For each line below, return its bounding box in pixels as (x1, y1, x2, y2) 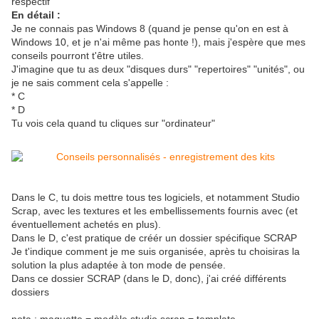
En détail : (11, 9, 61, 21)
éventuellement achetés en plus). (11, 219, 161, 231)
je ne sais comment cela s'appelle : (11, 77, 169, 89)
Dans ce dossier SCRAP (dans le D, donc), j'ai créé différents (11, 273, 286, 285)
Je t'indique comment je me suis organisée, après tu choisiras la (11, 246, 300, 258)
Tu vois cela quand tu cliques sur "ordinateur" (11, 117, 215, 130)
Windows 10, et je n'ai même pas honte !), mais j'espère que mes (11, 36, 305, 48)
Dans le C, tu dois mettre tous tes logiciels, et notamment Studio (11, 192, 300, 204)
